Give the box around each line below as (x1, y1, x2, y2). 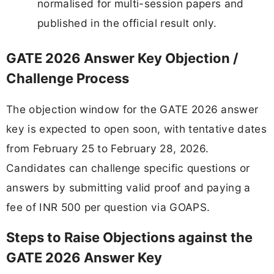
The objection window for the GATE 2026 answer (6, 102, 259, 116)
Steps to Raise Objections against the (6, 229, 253, 245)
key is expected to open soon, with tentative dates (6, 122, 267, 135)
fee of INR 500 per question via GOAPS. (6, 200, 210, 213)
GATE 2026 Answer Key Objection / (6, 50, 239, 67)
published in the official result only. (37, 16, 217, 29)
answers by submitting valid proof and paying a (6, 180, 251, 194)
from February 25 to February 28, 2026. (6, 141, 209, 155)
